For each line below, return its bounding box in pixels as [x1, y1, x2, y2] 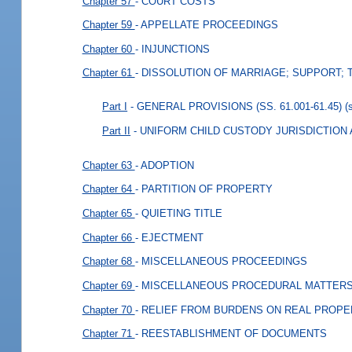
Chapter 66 [82, 231, 135, 244]
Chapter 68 [82, 255, 135, 267]
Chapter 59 [82, 18, 135, 31]
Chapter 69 [82, 279, 135, 291]
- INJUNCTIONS [134, 42, 210, 55]
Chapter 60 [82, 42, 135, 55]
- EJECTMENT [134, 231, 203, 244]
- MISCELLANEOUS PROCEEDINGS [134, 255, 307, 267]
